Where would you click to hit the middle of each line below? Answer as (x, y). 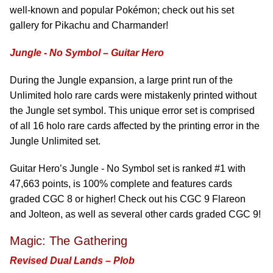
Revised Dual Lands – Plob (72, 261)
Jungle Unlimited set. (55, 141)
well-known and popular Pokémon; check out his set (122, 10)
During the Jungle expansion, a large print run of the (121, 80)
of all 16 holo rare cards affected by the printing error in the (135, 126)
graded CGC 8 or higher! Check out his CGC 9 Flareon (128, 199)
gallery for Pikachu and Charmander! (89, 25)
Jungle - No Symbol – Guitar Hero (87, 53)
